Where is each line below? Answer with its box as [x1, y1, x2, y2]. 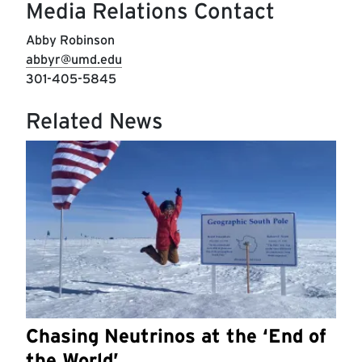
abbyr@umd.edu [26, 52, 122, 68]
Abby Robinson [26, 32, 115, 48]
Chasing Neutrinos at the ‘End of [26, 323, 326, 347]
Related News [26, 107, 163, 135]
